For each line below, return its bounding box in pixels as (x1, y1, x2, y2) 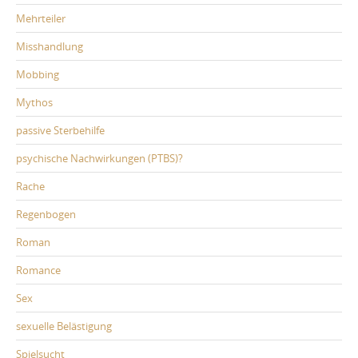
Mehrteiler (16, 11, 66, 26)
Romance (16, 263, 61, 278)
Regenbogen (16, 207, 76, 222)
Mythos (16, 95, 53, 110)
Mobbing (16, 67, 59, 82)
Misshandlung (16, 39, 83, 54)
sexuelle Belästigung (16, 319, 112, 334)
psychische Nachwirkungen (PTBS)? (16, 151, 183, 166)
